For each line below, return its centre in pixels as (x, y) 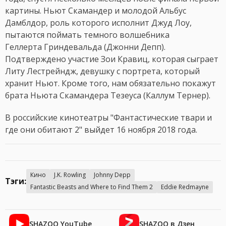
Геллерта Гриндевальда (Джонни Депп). (85, 47)
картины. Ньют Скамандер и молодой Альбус (96, 11)
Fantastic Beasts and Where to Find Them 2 (92, 187)
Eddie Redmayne (185, 187)
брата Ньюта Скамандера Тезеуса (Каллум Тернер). (108, 96)
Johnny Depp (112, 175)
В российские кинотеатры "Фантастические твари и (108, 118)
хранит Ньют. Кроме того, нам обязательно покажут (110, 83)
